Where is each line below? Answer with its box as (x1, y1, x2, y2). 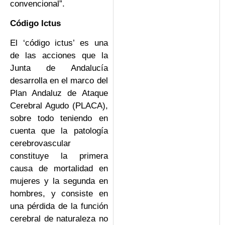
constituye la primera (10, 151, 108, 161)
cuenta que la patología (10, 126, 108, 136)
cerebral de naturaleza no (10, 214, 108, 224)
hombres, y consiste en (10, 189, 108, 199)
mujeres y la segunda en (10, 176, 108, 186)
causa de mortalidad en (10, 164, 108, 174)
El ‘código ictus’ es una (10, 38, 108, 48)
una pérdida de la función (10, 201, 108, 211)
